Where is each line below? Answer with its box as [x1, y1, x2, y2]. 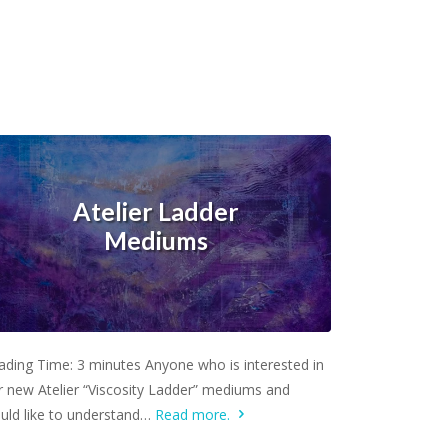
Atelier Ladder [73, 196, 240, 226]
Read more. [154, 404, 234, 424]
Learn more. [124, 346, 187, 360]
